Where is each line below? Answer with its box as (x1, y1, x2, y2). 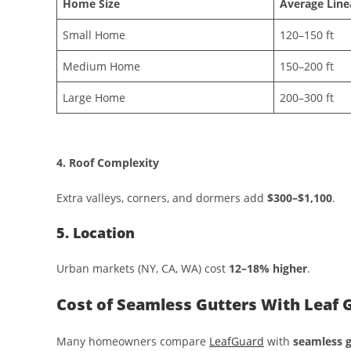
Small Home (63, 27, 125, 42)
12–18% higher (229, 261, 307, 277)
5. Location (56, 223, 135, 243)
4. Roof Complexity (56, 155, 159, 171)
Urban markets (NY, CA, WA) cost (56, 261, 229, 277)
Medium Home (63, 58, 140, 74)
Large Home (63, 89, 125, 105)
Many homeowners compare (56, 334, 209, 349)
